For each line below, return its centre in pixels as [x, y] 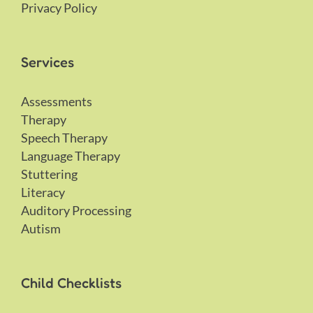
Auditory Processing [76, 210]
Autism [41, 228]
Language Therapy [71, 155]
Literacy [43, 192]
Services [48, 62]
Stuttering [49, 174]
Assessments [57, 101]
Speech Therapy [64, 137]
